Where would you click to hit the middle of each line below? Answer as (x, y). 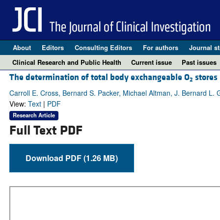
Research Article (34, 115)
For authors (160, 47)
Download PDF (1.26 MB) (100, 158)
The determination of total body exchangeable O (99, 78)
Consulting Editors (103, 47)
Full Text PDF (46, 130)
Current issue (151, 62)
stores (205, 78)
